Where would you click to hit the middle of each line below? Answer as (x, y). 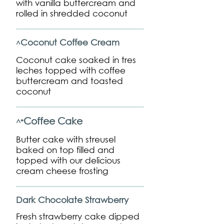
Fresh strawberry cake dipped (78, 216)
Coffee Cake (53, 121)
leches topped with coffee (71, 70)
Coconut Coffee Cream (70, 42)
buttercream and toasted (69, 81)
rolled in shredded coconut (72, 13)
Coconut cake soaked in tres (76, 60)
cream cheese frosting (62, 171)
